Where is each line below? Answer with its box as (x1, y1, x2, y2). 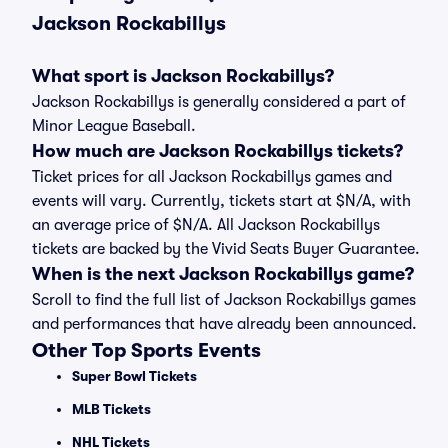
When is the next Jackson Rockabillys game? (32, 264, 414, 284)
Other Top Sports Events (32, 339, 261, 362)
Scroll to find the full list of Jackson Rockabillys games (32, 291, 416, 309)
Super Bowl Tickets (72, 368, 197, 384)
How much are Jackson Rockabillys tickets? (32, 141, 403, 161)
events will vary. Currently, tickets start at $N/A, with (32, 192, 411, 210)
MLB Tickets (72, 401, 151, 417)
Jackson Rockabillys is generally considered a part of (32, 93, 406, 111)
